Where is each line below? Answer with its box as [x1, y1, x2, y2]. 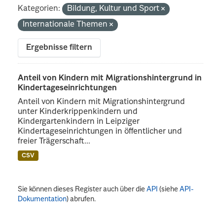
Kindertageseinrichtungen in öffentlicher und [18, 127, 183, 136]
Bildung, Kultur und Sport [67, 4, 162, 13]
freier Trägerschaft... [18, 137, 91, 146]
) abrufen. [67, 195, 96, 203]
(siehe [158, 185, 180, 193]
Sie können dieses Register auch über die [18, 185, 147, 193]
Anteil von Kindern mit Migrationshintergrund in [18, 74, 202, 82]
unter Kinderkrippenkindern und [18, 108, 138, 116]
